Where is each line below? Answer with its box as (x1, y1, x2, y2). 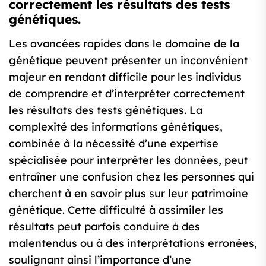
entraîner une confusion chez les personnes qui (9, 170, 254, 184)
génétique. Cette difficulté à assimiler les (9, 203, 223, 217)
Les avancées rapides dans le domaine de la (9, 37, 239, 51)
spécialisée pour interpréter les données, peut (9, 153, 248, 167)
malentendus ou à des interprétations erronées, (9, 236, 257, 251)
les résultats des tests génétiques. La (9, 103, 202, 118)
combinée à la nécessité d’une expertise (9, 137, 218, 151)
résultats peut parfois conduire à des (9, 220, 200, 234)
